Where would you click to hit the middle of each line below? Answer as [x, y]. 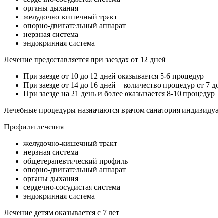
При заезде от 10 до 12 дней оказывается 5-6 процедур [114, 76]
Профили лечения [34, 127]
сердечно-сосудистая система [72, 187]
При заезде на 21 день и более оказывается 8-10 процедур [120, 93]
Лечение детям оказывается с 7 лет [62, 212]
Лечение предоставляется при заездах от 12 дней [85, 59]
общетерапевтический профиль [76, 161]
